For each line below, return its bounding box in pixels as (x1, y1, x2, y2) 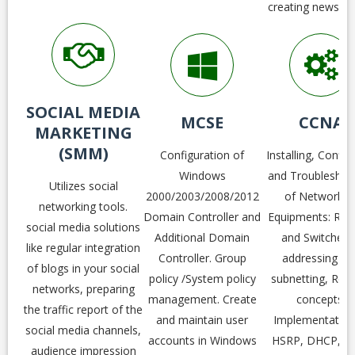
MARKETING (34, 122, 132, 143)
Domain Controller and (143, 209, 261, 224)
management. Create (147, 292, 257, 307)
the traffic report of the (24, 302, 143, 317)
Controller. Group (158, 250, 246, 265)
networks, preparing (32, 281, 135, 296)
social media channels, (25, 323, 141, 338)
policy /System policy (148, 271, 256, 286)
